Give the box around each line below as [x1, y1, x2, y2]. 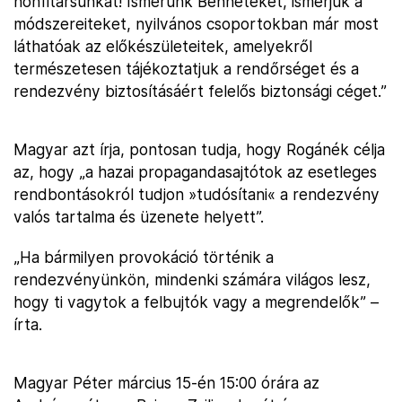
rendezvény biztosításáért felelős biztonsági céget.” [13, 82, 387, 100]
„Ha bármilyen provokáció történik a [13, 248, 274, 267]
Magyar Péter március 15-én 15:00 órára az [13, 373, 319, 392]
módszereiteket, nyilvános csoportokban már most [13, 14, 379, 33]
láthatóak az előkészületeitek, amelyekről [13, 37, 312, 56]
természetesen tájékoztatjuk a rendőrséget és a [13, 59, 359, 78]
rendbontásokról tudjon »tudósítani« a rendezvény [13, 185, 380, 204]
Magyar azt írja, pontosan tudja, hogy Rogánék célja [13, 140, 385, 159]
